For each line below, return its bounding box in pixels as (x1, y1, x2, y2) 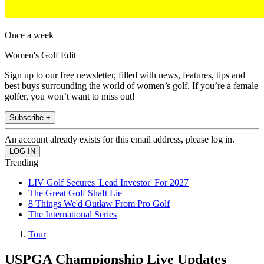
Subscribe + (9, 113, 51, 123)
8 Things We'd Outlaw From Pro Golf (28, 199, 170, 209)
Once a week (5, 30, 54, 41)
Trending (5, 157, 38, 168)
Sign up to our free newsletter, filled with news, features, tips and (5, 70, 245, 81)
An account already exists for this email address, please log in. (5, 134, 235, 145)
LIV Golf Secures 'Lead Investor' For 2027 (28, 177, 189, 188)
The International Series (28, 209, 117, 220)
